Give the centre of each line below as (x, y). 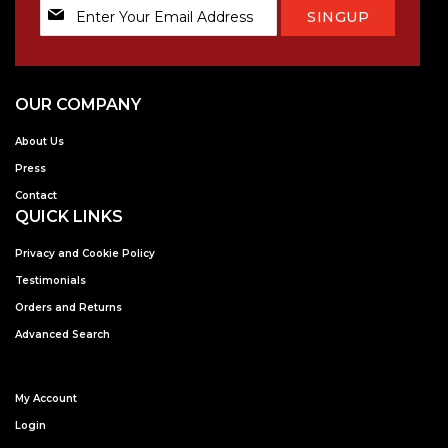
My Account (46, 398)
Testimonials (50, 280)
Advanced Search (62, 334)
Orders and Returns (68, 307)
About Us (39, 141)
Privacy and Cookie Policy (85, 253)
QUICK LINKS (69, 216)
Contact (36, 195)
